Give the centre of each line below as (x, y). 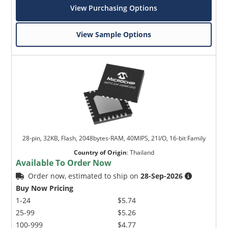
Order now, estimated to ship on (84, 176)
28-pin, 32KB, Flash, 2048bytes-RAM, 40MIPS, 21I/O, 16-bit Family (114, 138)
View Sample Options (114, 34)
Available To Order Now (64, 163)
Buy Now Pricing (45, 188)
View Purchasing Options (114, 8)
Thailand (142, 152)
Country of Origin (100, 152)
